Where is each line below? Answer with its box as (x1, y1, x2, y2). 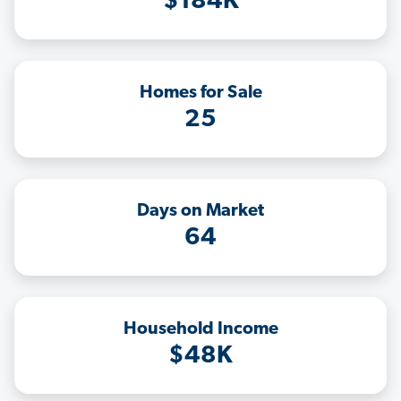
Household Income (123, 320, 278, 339)
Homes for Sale (139, 84, 262, 103)
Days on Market (137, 202, 264, 221)
